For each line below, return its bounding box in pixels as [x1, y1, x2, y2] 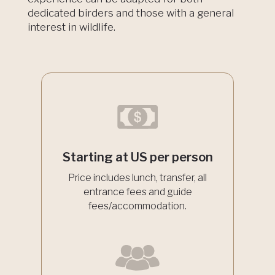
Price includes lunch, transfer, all [68, 171, 207, 184]
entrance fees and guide [83, 185, 192, 198]
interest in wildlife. [27, 20, 115, 33]
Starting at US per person [62, 149, 213, 165]
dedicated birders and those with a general [27, 6, 234, 19]
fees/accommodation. [88, 199, 187, 212]
